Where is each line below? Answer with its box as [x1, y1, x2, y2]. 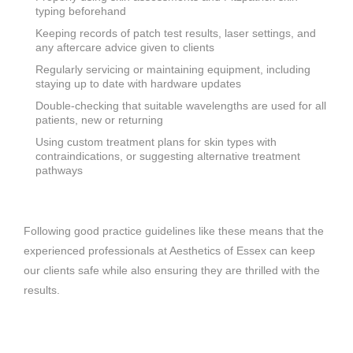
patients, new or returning [35, 113, 163, 126]
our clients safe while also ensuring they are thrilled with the [24, 263, 320, 277]
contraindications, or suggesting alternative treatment [35, 149, 300, 162]
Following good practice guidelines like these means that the [24, 224, 324, 237]
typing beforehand [35, 4, 126, 17]
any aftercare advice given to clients [35, 40, 214, 54]
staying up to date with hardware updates [35, 76, 241, 90]
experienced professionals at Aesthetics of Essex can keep [24, 243, 315, 257]
